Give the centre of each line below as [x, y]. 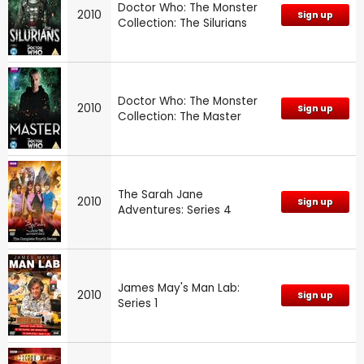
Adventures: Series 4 [175, 210]
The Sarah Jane [160, 194]
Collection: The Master [180, 116]
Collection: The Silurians [182, 23]
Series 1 [138, 303]
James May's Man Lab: [179, 288]
